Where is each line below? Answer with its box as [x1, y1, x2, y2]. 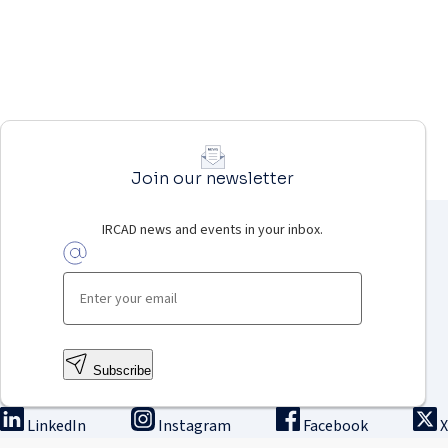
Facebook [303, 415, 368, 436]
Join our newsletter [131, 168, 295, 189]
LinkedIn [27, 415, 86, 436]
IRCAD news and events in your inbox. [102, 220, 324, 239]
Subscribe [93, 363, 152, 378]
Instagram [158, 415, 231, 436]
